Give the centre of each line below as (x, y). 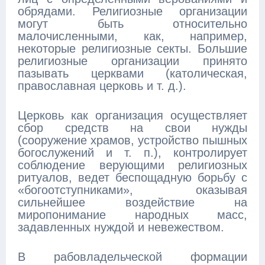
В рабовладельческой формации (132, 257)
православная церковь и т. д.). (102, 86)
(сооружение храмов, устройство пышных (132, 140)
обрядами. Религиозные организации (132, 11)
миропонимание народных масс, (132, 215)
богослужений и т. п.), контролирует (132, 153)
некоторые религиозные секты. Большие (132, 49)
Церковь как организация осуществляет (132, 115)
